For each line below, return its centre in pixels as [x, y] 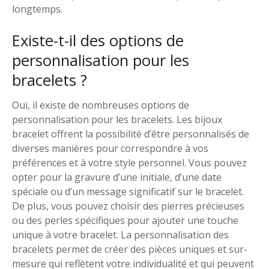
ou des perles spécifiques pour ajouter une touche [125, 220]
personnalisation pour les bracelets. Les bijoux [117, 119]
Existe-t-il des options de [98, 41]
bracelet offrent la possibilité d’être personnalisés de [131, 134]
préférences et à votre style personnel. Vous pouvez [129, 162]
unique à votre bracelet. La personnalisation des [120, 234]
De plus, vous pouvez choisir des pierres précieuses [128, 206]
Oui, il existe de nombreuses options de [101, 105]
